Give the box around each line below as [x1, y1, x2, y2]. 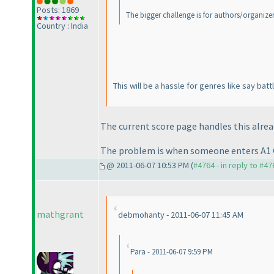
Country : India [37, 20, 88, 31]
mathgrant [37, 208, 84, 221]
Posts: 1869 [37, 4, 79, 15]
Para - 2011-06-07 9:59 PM [130, 246, 213, 257]
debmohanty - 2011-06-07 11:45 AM [118, 209, 243, 221]
